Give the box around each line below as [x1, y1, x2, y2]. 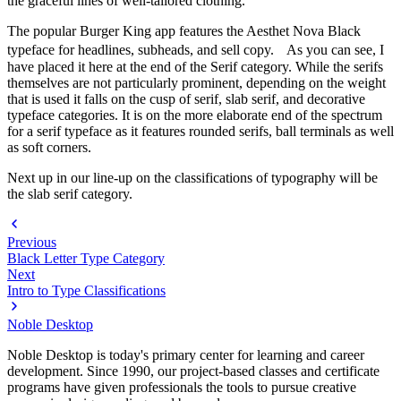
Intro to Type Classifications [7, 283, 166, 299]
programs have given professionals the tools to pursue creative [7, 380, 356, 396]
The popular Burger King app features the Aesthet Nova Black [7, 23, 361, 39]
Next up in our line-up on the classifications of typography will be [7, 170, 378, 186]
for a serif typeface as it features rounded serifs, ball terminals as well [7, 124, 394, 140]
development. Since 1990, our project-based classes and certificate [7, 363, 380, 380]
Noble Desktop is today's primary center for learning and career [7, 347, 364, 363]
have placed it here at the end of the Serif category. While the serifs [7, 59, 383, 75]
